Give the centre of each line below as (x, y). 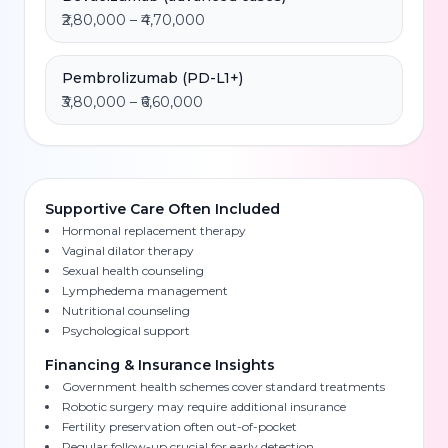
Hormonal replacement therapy (154, 230)
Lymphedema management (145, 290)
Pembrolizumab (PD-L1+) (152, 78)
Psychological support (126, 330)
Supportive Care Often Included (162, 209)
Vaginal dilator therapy (128, 250)
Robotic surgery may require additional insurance (204, 406)
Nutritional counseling (126, 310)
